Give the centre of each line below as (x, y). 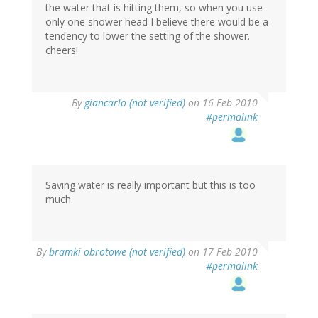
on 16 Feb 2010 (221, 102)
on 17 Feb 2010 (221, 251)
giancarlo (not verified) (135, 102)
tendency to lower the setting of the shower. (148, 35)
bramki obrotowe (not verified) (117, 251)
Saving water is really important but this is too (150, 185)
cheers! (62, 50)
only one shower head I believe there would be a (157, 21)
